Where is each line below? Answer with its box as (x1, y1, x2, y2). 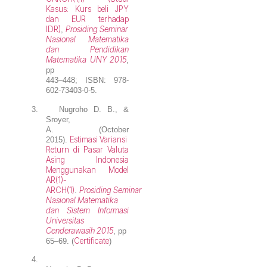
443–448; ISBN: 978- (46, 76, 129, 85)
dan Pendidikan (46, 45, 129, 55)
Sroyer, (46, 114, 71, 124)
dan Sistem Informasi (46, 205, 129, 215)
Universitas (46, 215, 85, 225)
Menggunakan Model (46, 164, 129, 175)
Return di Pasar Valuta (46, 144, 129, 154)
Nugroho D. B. (59, 104, 116, 114)
